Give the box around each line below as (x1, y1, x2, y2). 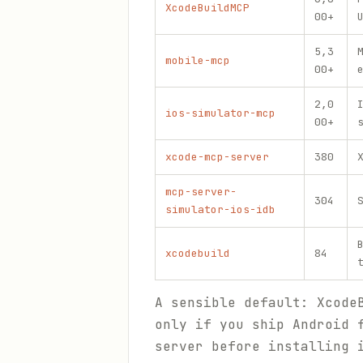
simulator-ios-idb (165, 203, 275, 216)
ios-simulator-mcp (165, 106, 275, 120)
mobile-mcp (165, 53, 230, 67)
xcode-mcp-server (165, 150, 269, 164)
